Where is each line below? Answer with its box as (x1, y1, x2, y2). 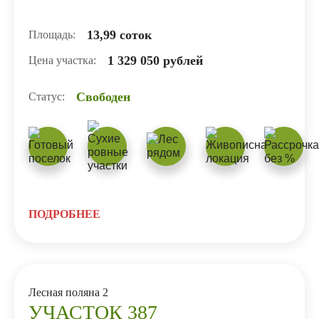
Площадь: (28, 28, 75, 41)
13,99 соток (87, 27, 152, 42)
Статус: (28, 90, 65, 103)
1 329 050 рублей (108, 53, 203, 68)
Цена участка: (28, 53, 96, 66)
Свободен (76, 89, 130, 104)
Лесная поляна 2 (28, 286, 108, 298)
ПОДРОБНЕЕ (28, 207, 100, 220)
